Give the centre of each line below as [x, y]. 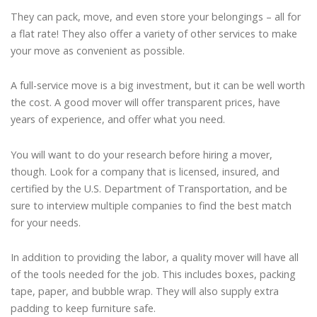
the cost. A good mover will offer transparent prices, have [145, 103]
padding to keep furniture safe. [83, 309]
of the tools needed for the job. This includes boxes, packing [153, 275]
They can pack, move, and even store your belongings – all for [156, 16]
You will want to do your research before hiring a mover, [142, 154]
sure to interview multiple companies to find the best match [151, 205]
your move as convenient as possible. [98, 50]
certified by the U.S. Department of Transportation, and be [149, 188]
